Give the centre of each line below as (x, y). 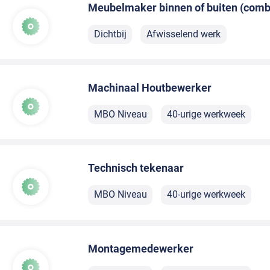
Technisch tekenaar (136, 168)
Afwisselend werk (183, 34)
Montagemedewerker (141, 248)
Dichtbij (110, 34)
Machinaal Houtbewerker (150, 87)
